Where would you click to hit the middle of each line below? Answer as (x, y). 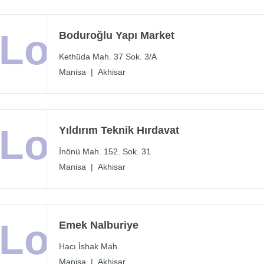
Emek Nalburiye (99, 225)
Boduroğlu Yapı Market (117, 36)
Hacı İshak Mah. (89, 247)
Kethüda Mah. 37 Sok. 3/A (108, 57)
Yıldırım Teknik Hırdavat (119, 131)
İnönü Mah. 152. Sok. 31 (105, 152)
